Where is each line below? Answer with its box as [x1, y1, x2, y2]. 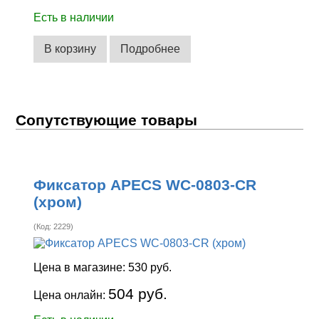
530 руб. [128, 261, 172, 273]
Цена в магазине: [33, 261, 129, 273]
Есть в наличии [33, 11, 115, 24]
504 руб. [108, 285, 168, 302]
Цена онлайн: [33, 288, 109, 301]
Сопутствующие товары [16, 111, 198, 128]
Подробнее [120, 42, 181, 55]
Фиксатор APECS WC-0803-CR [33, 176, 257, 193]
